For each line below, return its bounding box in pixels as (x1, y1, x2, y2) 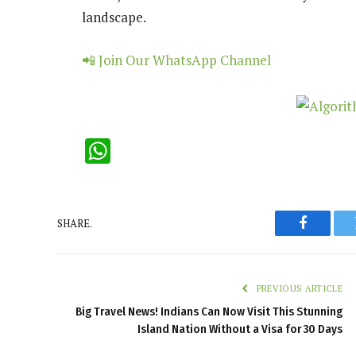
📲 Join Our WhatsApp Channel (82, 50, 271, 69)
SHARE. (57, 215, 92, 230)
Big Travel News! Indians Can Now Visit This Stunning (75, 304, 342, 319)
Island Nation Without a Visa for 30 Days (137, 322, 342, 337)
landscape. (82, 7, 146, 26)
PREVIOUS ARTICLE (253, 283, 342, 295)
